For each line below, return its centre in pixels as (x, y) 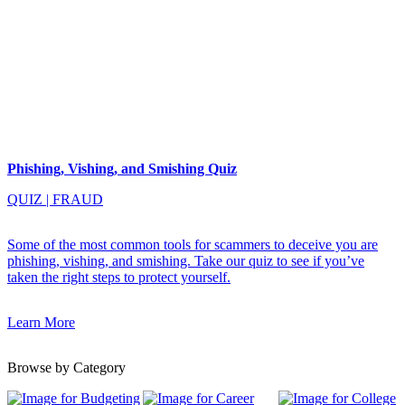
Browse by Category (66, 368)
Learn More (41, 323)
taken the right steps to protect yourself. (119, 278)
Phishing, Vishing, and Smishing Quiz (122, 169)
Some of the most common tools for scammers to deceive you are (193, 245)
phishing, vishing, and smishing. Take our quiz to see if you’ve (186, 261)
